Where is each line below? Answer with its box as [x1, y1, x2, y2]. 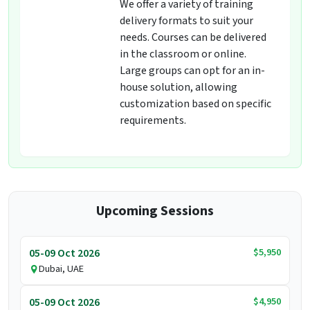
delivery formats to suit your [120, 13, 253, 29]
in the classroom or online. [120, 46, 246, 62]
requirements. [120, 113, 186, 129]
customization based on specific [120, 96, 271, 112]
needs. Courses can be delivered [120, 30, 266, 46]
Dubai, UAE [39, 262, 84, 277]
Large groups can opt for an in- [120, 63, 265, 79]
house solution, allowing [120, 80, 237, 95]
